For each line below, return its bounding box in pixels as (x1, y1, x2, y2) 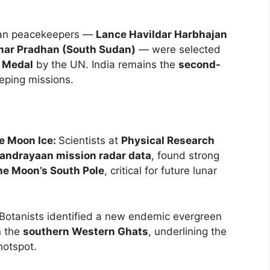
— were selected (136, 43, 221, 56)
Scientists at (58, 134, 121, 147)
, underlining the (148, 225, 227, 237)
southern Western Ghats (23, 225, 148, 237)
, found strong (151, 149, 219, 162)
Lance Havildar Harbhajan (96, 28, 227, 41)
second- (178, 58, 221, 71)
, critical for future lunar (104, 165, 217, 177)
